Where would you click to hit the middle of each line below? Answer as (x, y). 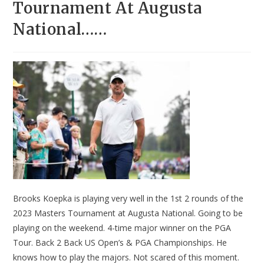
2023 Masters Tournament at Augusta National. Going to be (128, 213)
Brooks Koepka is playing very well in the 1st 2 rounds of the (128, 199)
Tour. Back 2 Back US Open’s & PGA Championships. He (120, 243)
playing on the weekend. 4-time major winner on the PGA (122, 228)
